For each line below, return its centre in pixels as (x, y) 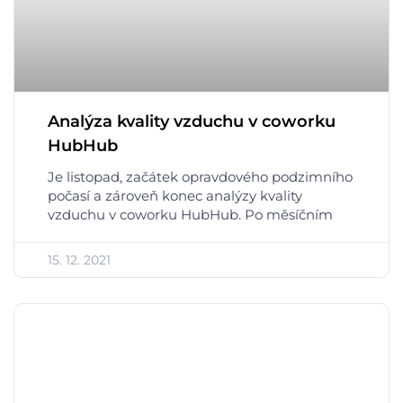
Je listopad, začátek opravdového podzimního (200, 177)
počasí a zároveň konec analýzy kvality (175, 196)
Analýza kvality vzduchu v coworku (192, 121)
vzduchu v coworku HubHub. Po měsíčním (190, 215)
